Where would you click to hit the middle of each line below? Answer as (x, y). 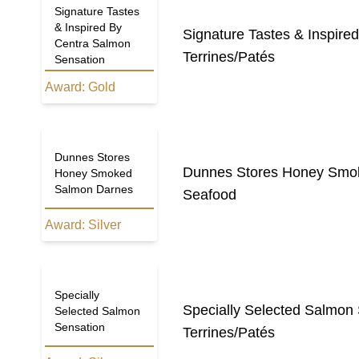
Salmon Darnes (94, 190)
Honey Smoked (93, 173)
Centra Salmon (93, 44)
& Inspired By (88, 28)
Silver (105, 225)
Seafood (210, 195)
